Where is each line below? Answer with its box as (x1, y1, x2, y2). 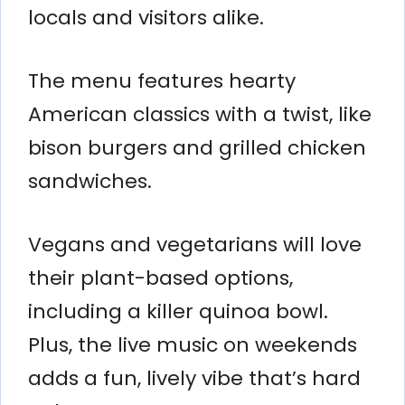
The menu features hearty (28, 66, 296, 95)
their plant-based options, (28, 263, 293, 292)
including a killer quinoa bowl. (28, 297, 328, 325)
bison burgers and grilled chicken (28, 133, 366, 162)
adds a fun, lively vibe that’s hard (28, 363, 361, 392)
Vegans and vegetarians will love (28, 230, 362, 259)
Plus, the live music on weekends (28, 330, 357, 359)
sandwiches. (28, 166, 152, 195)
